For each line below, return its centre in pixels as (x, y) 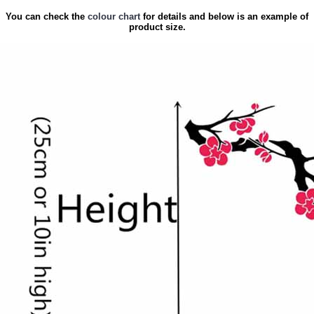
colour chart (114, 16)
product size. (157, 27)
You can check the (47, 16)
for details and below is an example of (224, 16)
